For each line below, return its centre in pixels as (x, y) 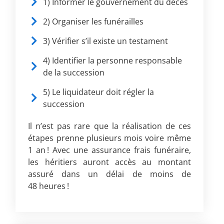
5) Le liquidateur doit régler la (99, 92)
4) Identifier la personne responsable (113, 61)
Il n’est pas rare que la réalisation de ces (109, 126)
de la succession (74, 73)
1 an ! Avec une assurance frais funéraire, (109, 150)
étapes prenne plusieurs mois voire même (109, 138)
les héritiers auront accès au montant (109, 162)
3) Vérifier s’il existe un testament (106, 41)
